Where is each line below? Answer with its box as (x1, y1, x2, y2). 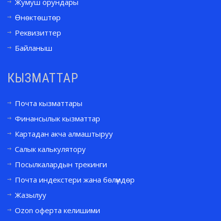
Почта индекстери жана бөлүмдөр (15, 175, 135, 184)
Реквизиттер (15, 28, 61, 37)
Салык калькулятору (15, 144, 86, 154)
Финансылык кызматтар (15, 113, 100, 123)
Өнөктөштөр (15, 12, 61, 22)
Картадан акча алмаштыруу (15, 129, 113, 139)
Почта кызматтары (15, 98, 82, 108)
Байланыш (15, 43, 52, 53)
